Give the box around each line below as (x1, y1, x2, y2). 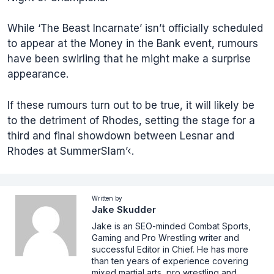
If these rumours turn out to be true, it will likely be (7, 98, 254, 111)
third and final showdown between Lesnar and (7, 129, 234, 142)
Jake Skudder (92, 203, 156, 215)
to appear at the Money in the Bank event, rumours (7, 37, 258, 50)
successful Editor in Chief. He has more (92, 243, 248, 254)
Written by (92, 194, 122, 202)
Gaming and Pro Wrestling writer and (92, 232, 239, 243)
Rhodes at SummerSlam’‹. (7, 144, 134, 157)
